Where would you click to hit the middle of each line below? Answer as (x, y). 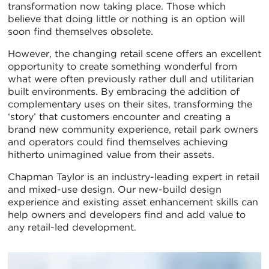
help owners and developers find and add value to (127, 214)
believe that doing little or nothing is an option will (126, 19)
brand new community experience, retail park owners (133, 129)
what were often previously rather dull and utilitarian (131, 79)
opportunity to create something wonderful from (122, 66)
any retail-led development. (74, 227)
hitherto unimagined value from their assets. (111, 154)
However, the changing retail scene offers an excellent (134, 53)
